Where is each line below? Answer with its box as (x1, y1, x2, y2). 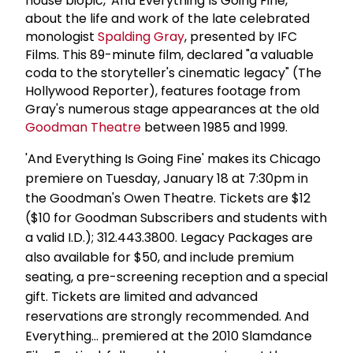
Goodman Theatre (25, 117, 141, 136)
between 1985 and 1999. (141, 117, 288, 136)
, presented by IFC (184, 27, 297, 46)
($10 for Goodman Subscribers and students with (25, 208, 327, 227)
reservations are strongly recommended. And (25, 307, 309, 325)
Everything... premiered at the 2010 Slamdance (25, 326, 312, 345)
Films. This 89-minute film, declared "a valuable (25, 45, 314, 64)
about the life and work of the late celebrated (25, 9, 310, 28)
